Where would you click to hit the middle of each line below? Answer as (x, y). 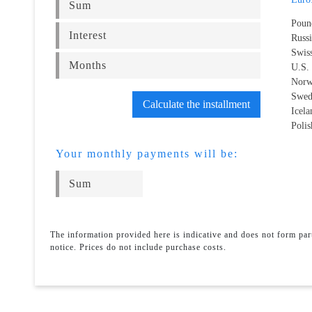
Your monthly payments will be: (147, 154)
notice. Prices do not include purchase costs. (138, 247)
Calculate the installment (196, 104)
